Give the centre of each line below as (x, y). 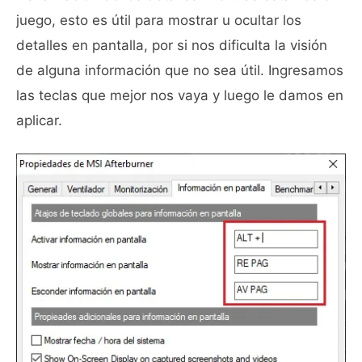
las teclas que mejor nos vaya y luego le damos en (180, 95)
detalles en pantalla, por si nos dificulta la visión (172, 45)
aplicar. (39, 120)
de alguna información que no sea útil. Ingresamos (180, 70)
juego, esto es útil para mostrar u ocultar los (159, 20)
